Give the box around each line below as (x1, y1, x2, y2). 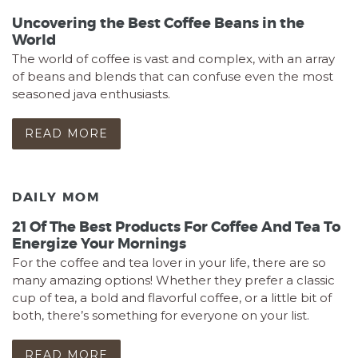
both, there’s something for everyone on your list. (12, 307, 309, 323)
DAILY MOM (12, 189, 101, 206)
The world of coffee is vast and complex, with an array (12, 50, 335, 66)
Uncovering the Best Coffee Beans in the (12, 13, 304, 33)
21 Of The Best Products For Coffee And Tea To (12, 217, 340, 237)
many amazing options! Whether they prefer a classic (12, 272, 335, 288)
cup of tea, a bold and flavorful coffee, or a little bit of (12, 289, 332, 305)
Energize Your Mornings (12, 233, 186, 253)
